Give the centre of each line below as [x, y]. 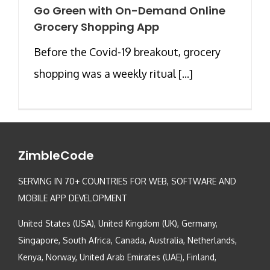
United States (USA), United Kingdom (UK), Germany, [118, 223]
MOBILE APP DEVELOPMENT [73, 198]
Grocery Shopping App [96, 27]
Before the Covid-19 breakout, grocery [127, 52]
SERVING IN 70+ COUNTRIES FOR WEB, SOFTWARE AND [127, 181]
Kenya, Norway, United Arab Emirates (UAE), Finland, [117, 257]
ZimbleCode [56, 155]
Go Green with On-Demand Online [130, 10]
